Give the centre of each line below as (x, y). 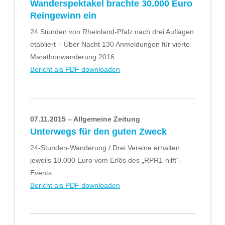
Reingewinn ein (63, 16)
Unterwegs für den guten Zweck (98, 131)
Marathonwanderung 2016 (72, 57)
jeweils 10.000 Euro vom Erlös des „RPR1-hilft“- (106, 160)
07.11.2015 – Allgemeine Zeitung (85, 119)
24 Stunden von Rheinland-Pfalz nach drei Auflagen (112, 32)
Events (41, 173)
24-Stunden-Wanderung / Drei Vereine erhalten (105, 147)
